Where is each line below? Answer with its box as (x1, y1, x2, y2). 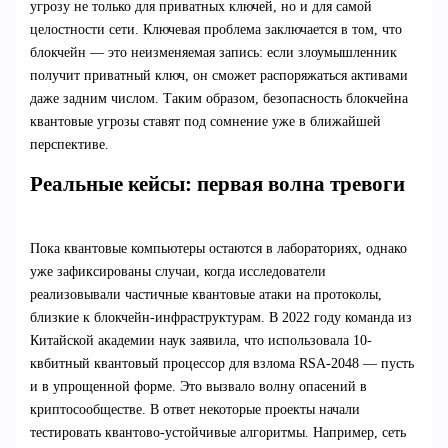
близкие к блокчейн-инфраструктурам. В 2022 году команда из (29, 309, 412, 325)
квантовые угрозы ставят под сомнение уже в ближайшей (29, 114, 381, 130)
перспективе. (29, 137, 109, 153)
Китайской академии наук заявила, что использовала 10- (29, 332, 372, 348)
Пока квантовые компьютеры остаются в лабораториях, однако (29, 240, 407, 256)
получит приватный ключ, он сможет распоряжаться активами (29, 68, 408, 84)
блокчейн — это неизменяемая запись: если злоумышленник (29, 45, 397, 61)
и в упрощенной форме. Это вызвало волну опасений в (29, 378, 367, 394)
